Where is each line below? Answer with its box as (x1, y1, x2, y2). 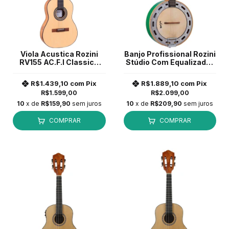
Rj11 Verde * (149, 66, 191, 75)
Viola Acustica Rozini (20, 50, 98, 59)
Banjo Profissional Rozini (124, 50, 216, 59)
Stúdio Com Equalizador (126, 58, 214, 67)
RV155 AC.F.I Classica (19, 58, 99, 67)
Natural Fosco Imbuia (20, 66, 99, 75)
